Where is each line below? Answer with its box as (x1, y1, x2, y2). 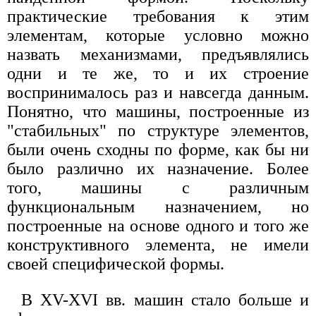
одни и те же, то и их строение (7, 63, 309, 83)
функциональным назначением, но (7, 197, 309, 216)
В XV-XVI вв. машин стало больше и (21, 290, 309, 309)
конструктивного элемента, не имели (7, 235, 309, 254)
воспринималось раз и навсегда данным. (7, 83, 309, 102)
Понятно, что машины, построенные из (7, 102, 309, 121)
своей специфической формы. (7, 254, 224, 273)
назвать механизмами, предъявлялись (7, 44, 309, 63)
